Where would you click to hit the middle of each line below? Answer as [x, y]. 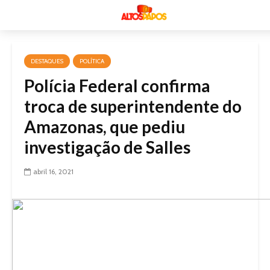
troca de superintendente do [133, 106]
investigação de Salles [107, 147]
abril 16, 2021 [53, 171]
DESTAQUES [47, 61]
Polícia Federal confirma [117, 86]
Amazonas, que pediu [105, 127]
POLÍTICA [92, 61]
